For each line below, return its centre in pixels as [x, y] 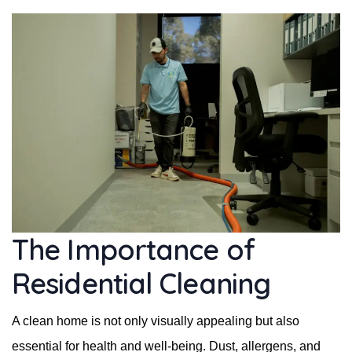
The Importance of [133, 249]
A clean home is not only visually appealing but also [156, 321]
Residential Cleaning [141, 283]
